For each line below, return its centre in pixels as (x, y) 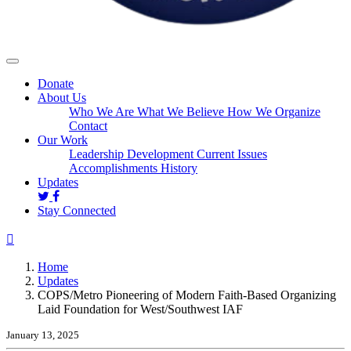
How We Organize (274, 112)
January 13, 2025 (43, 335)
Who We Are (103, 112)
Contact (88, 126)
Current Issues (232, 154)
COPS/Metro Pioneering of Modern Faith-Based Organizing (187, 295)
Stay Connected (77, 210)
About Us (62, 98)
